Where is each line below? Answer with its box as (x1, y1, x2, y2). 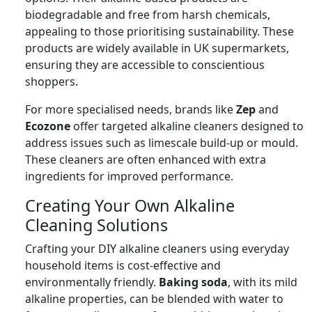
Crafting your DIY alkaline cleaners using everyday (25, 240, 289, 256)
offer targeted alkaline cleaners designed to (70, 118, 304, 134)
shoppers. (25, 73, 78, 89)
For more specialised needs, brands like (25, 101, 236, 117)
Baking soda (159, 274, 228, 290)
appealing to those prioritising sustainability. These (25, 23, 294, 39)
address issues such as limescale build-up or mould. (25, 134, 298, 150)
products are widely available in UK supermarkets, (25, 40, 289, 56)
